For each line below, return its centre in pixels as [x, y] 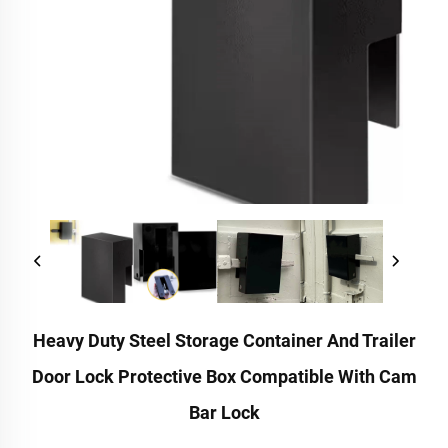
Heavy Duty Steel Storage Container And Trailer [224, 341]
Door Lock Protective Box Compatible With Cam [224, 377]
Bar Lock [224, 413]
